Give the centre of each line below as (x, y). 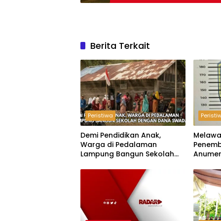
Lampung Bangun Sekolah (127, 154)
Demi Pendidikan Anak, (121, 135)
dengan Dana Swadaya (123, 164)
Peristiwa (100, 116)
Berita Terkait (120, 46)
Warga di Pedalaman (119, 145)
